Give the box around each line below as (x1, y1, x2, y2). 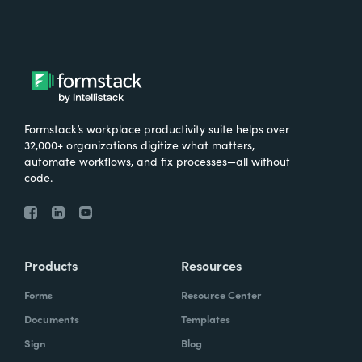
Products (24, 255, 78, 274)
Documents (24, 310, 79, 326)
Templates (181, 310, 230, 326)
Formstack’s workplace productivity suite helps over (24, 120, 289, 137)
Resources (181, 255, 242, 274)
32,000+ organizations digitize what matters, (24, 136, 255, 153)
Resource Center (181, 286, 261, 302)
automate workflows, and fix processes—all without (24, 152, 290, 169)
